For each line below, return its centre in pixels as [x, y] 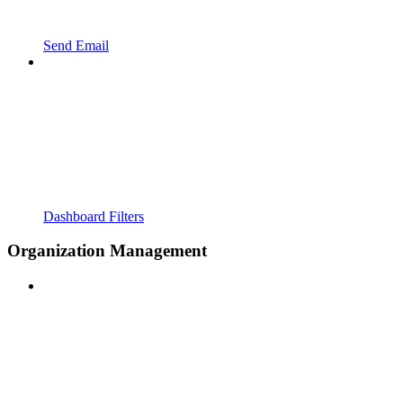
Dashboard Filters [94, 216]
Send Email [76, 45]
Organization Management [107, 251]
